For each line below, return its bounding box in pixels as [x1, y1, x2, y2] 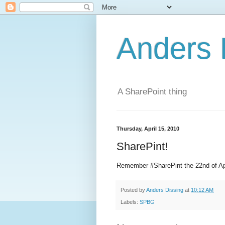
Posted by [121, 187, 146, 193]
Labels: [121, 199, 140, 205]
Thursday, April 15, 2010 [117, 126, 179, 132]
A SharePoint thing [118, 87, 187, 97]
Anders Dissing [146, 187, 183, 193]
